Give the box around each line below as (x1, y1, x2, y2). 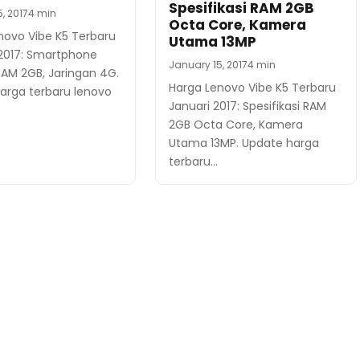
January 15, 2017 (169, 58, 248, 72)
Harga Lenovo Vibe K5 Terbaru (169, 80, 337, 96)
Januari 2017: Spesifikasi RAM (169, 98, 327, 115)
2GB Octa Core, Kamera (169, 117, 304, 133)
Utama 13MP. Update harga (169, 135, 320, 152)
